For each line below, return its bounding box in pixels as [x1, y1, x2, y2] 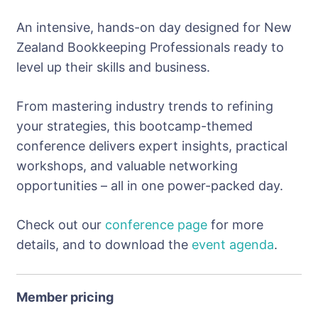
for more [207, 216, 263, 232]
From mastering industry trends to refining [16, 98, 273, 114]
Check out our [16, 216, 105, 232]
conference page [105, 216, 207, 232]
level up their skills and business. [16, 59, 210, 75]
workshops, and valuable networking [16, 158, 238, 173]
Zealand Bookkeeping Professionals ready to [16, 39, 284, 55]
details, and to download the [16, 236, 192, 252]
